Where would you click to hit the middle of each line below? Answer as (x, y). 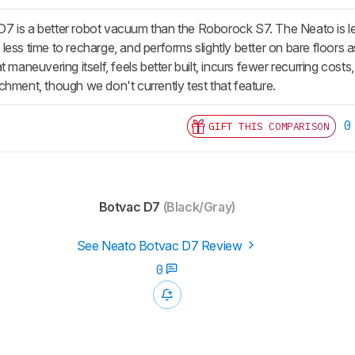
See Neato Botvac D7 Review (161, 246)
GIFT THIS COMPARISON (269, 127)
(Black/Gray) (198, 207)
